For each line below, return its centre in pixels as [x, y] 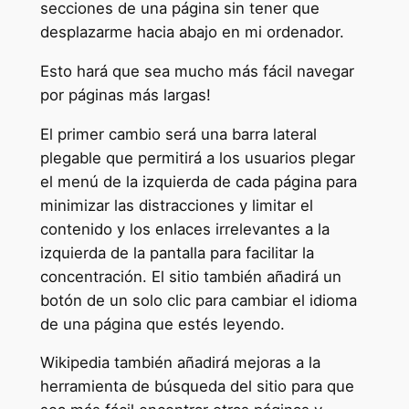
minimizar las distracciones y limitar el [176, 205]
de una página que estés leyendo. [162, 324]
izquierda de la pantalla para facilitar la [177, 252]
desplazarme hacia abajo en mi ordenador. [192, 31]
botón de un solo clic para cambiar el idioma [198, 300]
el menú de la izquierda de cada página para [198, 181]
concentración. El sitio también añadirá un [190, 276]
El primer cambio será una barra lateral [178, 134]
